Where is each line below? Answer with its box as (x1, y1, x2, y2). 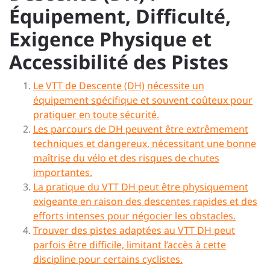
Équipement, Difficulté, (9, 3, 231, 29)
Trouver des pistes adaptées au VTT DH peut (33, 224, 235, 237)
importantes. (33, 166, 92, 179)
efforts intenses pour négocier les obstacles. (33, 209, 236, 222)
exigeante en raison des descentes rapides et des (33, 195, 257, 208)
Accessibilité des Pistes (9, 49, 228, 75)
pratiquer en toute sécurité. (33, 108, 159, 121)
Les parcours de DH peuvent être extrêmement (33, 122, 248, 136)
